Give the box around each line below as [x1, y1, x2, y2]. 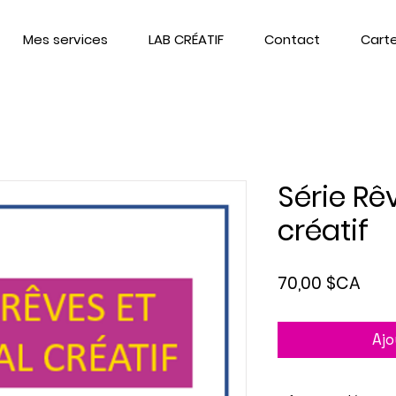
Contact [264, 29, 320, 49]
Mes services [23, 29, 108, 49]
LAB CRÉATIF [148, 29, 224, 49]
